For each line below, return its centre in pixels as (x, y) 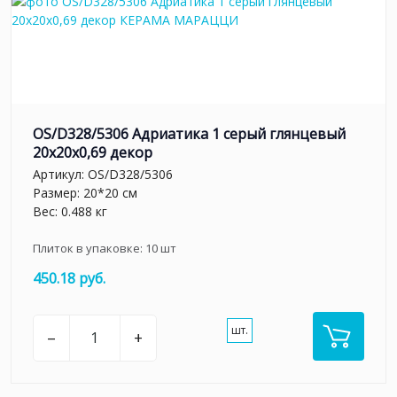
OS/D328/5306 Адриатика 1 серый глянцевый (189, 133)
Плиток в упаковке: (89, 249)
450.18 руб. (69, 279)
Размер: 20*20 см (85, 193)
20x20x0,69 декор (93, 152)
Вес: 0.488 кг (70, 212)
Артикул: (60, 175)
